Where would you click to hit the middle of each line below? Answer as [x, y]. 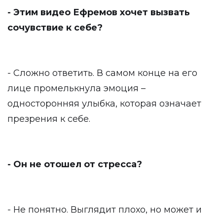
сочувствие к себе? [55, 28]
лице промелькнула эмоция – [76, 88]
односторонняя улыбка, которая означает [104, 104]
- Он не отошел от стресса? [75, 164]
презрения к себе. [49, 119]
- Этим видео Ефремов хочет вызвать [99, 12]
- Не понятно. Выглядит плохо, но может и [105, 210]
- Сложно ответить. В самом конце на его [102, 73]
